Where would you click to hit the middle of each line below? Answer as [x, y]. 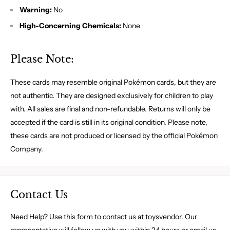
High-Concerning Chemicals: [70, 26]
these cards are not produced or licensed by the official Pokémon [114, 136]
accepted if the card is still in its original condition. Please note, [109, 122]
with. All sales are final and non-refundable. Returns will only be [110, 109]
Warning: [36, 10]
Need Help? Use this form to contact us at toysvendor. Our [104, 216]
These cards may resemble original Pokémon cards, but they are [113, 82]
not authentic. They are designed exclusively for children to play [112, 96]
